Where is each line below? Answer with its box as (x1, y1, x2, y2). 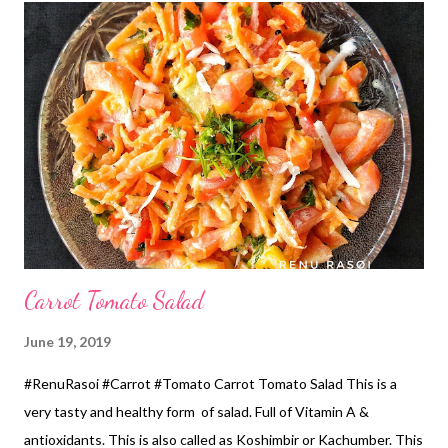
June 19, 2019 (24, 332, 111, 350)
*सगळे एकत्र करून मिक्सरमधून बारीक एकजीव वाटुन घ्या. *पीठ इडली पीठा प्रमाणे (24, 41, 416, 59)
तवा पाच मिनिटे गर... (24, 97, 121, 115)
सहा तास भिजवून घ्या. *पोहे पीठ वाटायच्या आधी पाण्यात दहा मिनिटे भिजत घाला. (24, 13, 401, 31)
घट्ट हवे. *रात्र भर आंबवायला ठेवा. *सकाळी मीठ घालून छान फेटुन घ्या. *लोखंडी (24, 69, 407, 87)
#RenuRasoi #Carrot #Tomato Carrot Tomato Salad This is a (24, 374, 397, 392)
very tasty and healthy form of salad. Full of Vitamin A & (24, 402, 369, 420)
